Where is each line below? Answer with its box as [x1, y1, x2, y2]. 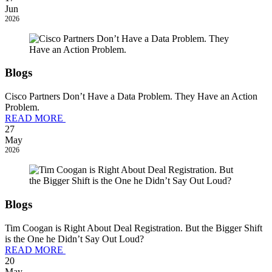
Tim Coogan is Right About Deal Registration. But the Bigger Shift [5, 222, 262, 233]
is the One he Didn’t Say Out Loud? [5, 233, 144, 244]
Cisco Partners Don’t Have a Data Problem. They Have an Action [5, 91, 257, 102]
